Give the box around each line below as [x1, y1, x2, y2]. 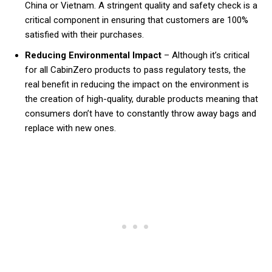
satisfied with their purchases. [25, 29, 144, 41]
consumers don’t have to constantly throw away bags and [25, 108, 256, 120]
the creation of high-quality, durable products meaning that [25, 93, 258, 105]
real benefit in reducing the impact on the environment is [25, 79, 249, 90]
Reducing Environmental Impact [25, 50, 161, 61]
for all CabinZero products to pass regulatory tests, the [25, 64, 246, 76]
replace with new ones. [25, 123, 116, 134]
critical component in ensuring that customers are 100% [25, 15, 248, 26]
